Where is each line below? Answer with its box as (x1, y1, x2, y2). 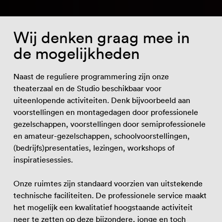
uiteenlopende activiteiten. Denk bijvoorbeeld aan (13, 95, 190, 105)
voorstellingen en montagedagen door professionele (13, 107, 198, 117)
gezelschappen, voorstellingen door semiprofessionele (13, 118, 206, 129)
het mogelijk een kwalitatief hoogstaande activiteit (13, 202, 193, 212)
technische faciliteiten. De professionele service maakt (13, 190, 207, 200)
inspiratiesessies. (13, 154, 75, 165)
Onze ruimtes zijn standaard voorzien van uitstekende (13, 178, 203, 188)
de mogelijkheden (13, 43, 140, 63)
